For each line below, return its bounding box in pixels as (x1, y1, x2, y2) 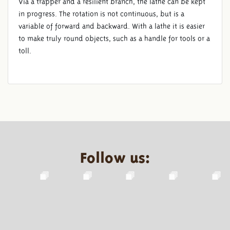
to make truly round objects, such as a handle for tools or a (18, 34, 210, 43)
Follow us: (80, 151, 150, 159)
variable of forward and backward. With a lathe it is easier (18, 22, 205, 30)
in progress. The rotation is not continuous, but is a (18, 9, 184, 18)
